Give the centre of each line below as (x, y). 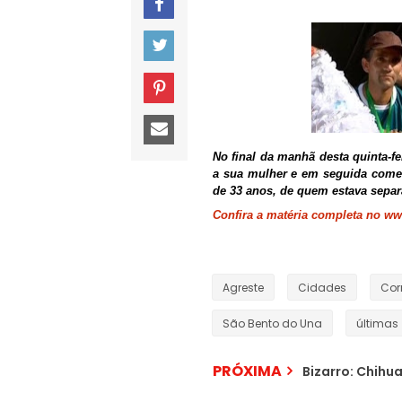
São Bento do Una (272, 323)
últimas (377, 323)
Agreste (243, 287)
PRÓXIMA (247, 371)
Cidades (322, 287)
